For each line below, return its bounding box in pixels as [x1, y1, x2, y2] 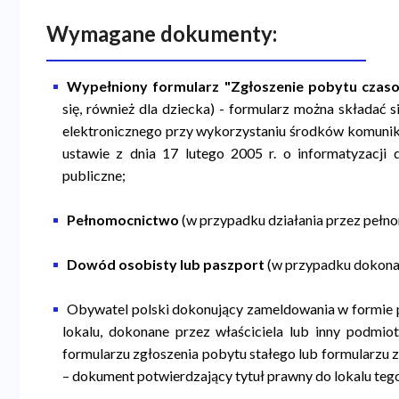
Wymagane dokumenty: [46, 20, 278, 46]
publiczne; [61, 166, 126, 183]
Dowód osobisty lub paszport [66, 255, 267, 273]
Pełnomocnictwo [66, 210, 182, 228]
